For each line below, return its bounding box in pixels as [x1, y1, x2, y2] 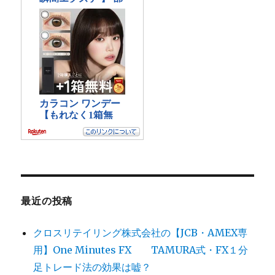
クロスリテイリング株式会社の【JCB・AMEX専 [33, 227, 248, 239]
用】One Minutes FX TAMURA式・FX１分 [33, 244, 249, 257]
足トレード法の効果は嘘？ [33, 261, 152, 274]
